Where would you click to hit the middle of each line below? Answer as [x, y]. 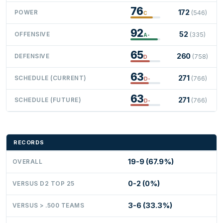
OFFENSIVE [32, 34]
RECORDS [29, 142]
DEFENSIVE [32, 56]
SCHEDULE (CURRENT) [51, 78]
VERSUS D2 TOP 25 [44, 183]
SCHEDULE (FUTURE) [48, 100]
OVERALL [28, 162]
